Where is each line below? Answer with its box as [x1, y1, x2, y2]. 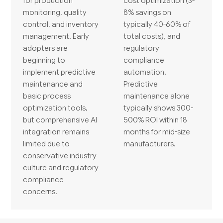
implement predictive [23, 67, 96, 77]
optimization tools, [23, 103, 88, 113]
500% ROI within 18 [123, 115, 187, 125]
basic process [23, 91, 71, 101]
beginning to [23, 55, 66, 65]
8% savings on [123, 7, 171, 17]
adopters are [23, 43, 68, 53]
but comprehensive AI [23, 115, 98, 125]
